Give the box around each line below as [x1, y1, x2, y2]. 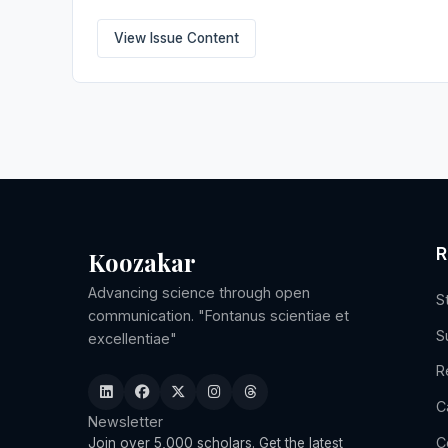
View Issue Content [114, 30, 239, 47]
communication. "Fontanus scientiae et [88, 306, 349, 324]
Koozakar [88, 245, 196, 278]
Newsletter [88, 412, 163, 430]
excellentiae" [88, 329, 177, 347]
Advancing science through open [88, 283, 310, 301]
